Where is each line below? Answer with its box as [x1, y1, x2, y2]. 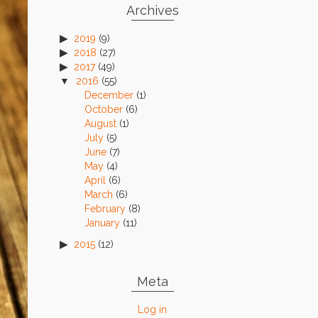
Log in [138, 304, 168, 315]
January [84, 217, 120, 229]
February [84, 203, 126, 214]
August [84, 118, 116, 129]
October [84, 104, 123, 115]
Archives [126, 3, 179, 18]
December [84, 89, 133, 101]
